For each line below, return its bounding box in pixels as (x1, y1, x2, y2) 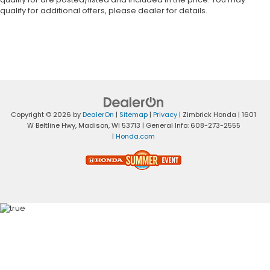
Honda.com (116, 131, 155, 142)
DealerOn (83, 110, 114, 120)
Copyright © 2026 (11, 110, 73, 120)
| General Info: (140, 121, 190, 131)
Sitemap (119, 110, 148, 120)
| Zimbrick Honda (177, 110, 236, 120)
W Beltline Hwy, (27, 121, 77, 131)
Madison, (76, 121, 110, 131)
